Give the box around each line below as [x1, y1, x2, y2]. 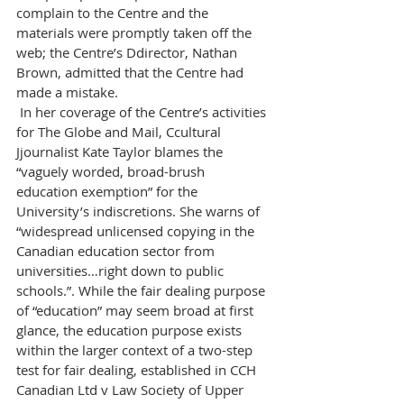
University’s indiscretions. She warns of [16, 202, 263, 220]
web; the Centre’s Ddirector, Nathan [16, 43, 241, 61]
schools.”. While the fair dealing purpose [16, 281, 269, 299]
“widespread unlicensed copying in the [16, 222, 258, 240]
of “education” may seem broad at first [16, 301, 257, 319]
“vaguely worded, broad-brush [16, 162, 208, 180]
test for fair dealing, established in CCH [16, 361, 260, 379]
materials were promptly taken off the [16, 23, 255, 41]
